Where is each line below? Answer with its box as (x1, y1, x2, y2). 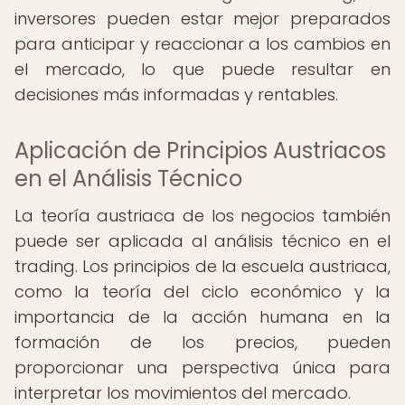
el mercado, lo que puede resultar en (14, 58, 391, 80)
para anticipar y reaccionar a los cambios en (14, 33, 391, 55)
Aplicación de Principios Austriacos (14, 136, 386, 165)
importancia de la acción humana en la (14, 306, 391, 328)
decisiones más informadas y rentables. (14, 83, 338, 106)
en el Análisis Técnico (14, 164, 242, 193)
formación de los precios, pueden (14, 331, 391, 353)
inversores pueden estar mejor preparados (14, 7, 391, 30)
